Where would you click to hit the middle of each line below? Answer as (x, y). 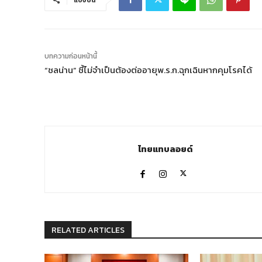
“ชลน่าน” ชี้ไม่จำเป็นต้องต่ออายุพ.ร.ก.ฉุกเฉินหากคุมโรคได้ (148, 70)
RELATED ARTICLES (88, 230)
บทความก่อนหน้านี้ (71, 56)
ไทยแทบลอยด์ (166, 149)
